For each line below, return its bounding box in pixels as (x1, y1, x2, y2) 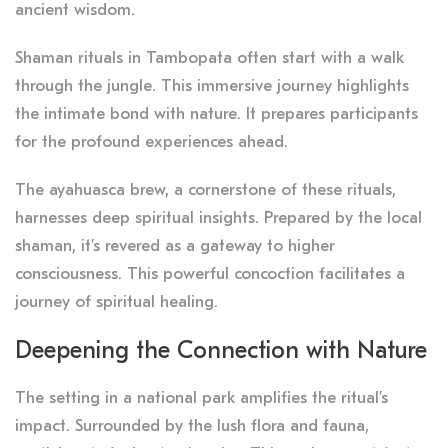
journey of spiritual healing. (15, 291, 218, 311)
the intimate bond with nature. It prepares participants (15, 103, 418, 123)
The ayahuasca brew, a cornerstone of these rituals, (15, 179, 396, 199)
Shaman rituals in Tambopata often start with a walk (15, 47, 404, 67)
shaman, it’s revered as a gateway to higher (15, 235, 335, 255)
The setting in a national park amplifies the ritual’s (15, 387, 388, 407)
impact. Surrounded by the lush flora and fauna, (15, 415, 369, 435)
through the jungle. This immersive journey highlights (15, 75, 409, 95)
